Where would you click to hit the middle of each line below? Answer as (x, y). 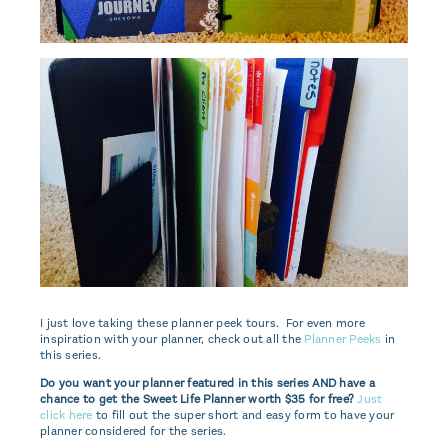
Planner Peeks (343, 339)
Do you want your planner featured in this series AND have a (207, 383)
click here (66, 415)
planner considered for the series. (133, 431)
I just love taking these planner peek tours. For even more (202, 323)
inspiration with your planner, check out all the (172, 339)
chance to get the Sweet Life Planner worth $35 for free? (199, 399)
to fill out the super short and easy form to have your (243, 415)
